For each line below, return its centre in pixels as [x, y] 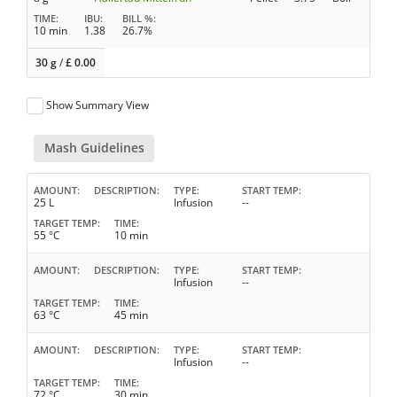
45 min [131, 315]
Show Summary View [98, 105]
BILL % [138, 19]
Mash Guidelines [94, 148]
